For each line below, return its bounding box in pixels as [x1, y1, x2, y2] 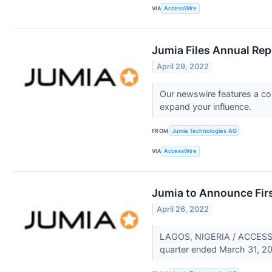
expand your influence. [159, 101, 254, 112]
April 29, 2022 [157, 62, 209, 72]
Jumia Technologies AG [171, 127, 237, 134]
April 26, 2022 [157, 205, 209, 214]
